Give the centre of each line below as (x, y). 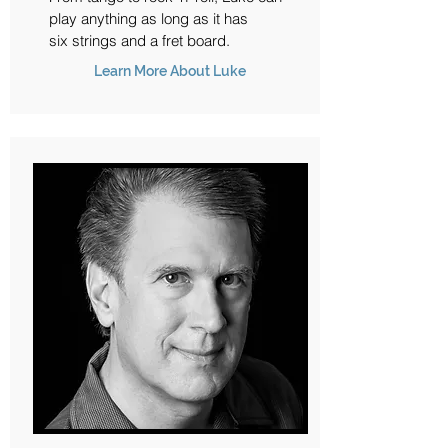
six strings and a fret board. (141, 40)
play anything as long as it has (148, 18)
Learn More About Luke (170, 71)
